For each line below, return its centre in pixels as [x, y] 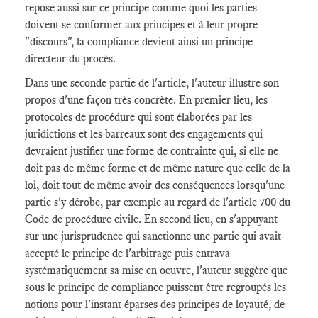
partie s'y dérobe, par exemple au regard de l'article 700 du [158, 202]
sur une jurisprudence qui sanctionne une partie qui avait [153, 236]
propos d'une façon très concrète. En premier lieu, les [146, 100]
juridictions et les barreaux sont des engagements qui [144, 134]
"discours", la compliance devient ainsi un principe [139, 42]
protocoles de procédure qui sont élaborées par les [138, 117]
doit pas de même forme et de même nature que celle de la [158, 168]
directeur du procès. [70, 59]
